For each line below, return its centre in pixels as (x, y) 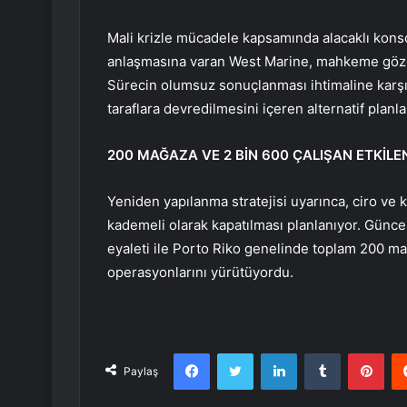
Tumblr (359, 353)
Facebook (237, 353)
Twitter (273, 353)
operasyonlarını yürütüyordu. (200, 273)
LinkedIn (320, 353)
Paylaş (141, 372)
